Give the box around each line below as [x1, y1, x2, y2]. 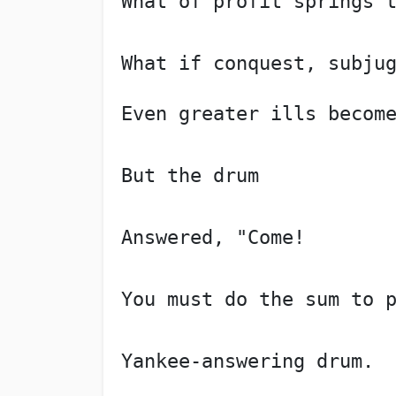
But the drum [120, 164, 259, 187]
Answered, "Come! [120, 225, 305, 248]
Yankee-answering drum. [120, 349, 374, 372]
